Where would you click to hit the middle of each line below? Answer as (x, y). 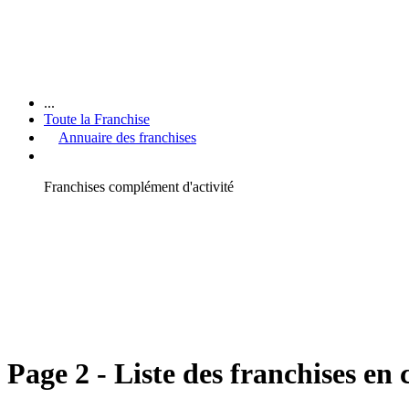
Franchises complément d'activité (139, 186)
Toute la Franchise (97, 119)
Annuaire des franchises (127, 137)
